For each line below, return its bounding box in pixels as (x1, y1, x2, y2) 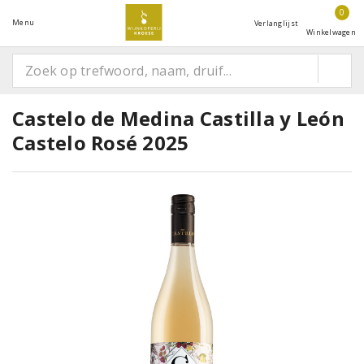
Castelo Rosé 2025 (12, 129, 189, 156)
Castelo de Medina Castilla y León (12, 105, 344, 132)
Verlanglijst (253, 18, 299, 28)
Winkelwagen (306, 27, 356, 37)
